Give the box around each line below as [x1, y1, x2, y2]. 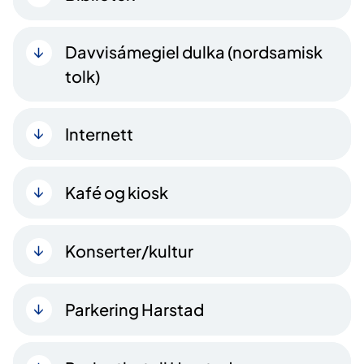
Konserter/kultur [65, 240, 193, 261]
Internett [65, 123, 133, 144]
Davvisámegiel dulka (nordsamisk [65, 41, 323, 62]
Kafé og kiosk [65, 181, 168, 202]
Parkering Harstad [65, 298, 204, 319]
